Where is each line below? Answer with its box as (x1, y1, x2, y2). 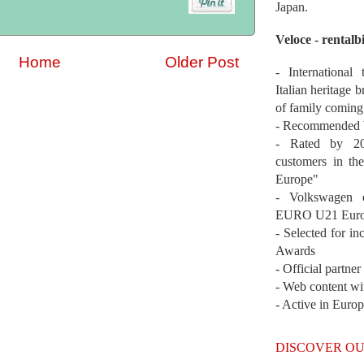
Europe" (275, 171, 318, 186)
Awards (275, 243, 315, 258)
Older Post (165, 53, 239, 71)
